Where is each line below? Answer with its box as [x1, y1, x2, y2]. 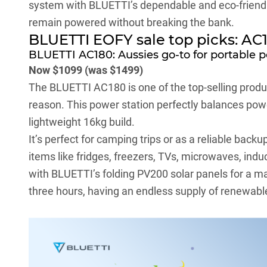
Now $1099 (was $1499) [29, 64, 143, 77]
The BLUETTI [29, 81, 94, 94]
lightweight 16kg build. [29, 116, 135, 129]
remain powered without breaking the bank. [29, 16, 234, 29]
